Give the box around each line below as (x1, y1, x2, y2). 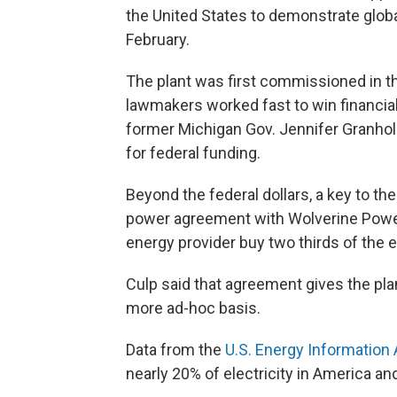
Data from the (126, 339, 225, 359)
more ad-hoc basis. (126, 298, 261, 317)
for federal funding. (126, 143, 261, 162)
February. (126, 29, 190, 49)
